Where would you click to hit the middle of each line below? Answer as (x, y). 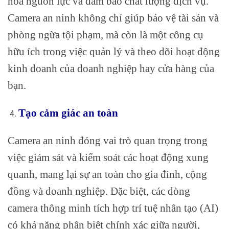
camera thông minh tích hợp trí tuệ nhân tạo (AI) (113, 208)
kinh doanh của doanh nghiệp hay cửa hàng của (111, 68)
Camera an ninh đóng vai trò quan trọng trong (108, 141)
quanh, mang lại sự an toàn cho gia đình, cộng (107, 174)
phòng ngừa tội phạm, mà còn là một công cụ (106, 35)
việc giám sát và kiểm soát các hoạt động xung (108, 157)
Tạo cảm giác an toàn (68, 113)
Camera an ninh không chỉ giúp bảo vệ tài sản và (113, 18)
